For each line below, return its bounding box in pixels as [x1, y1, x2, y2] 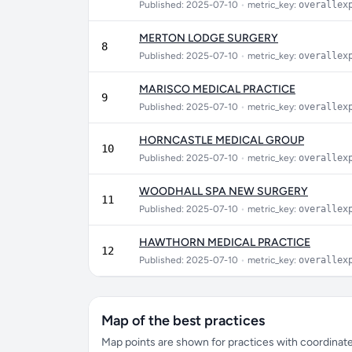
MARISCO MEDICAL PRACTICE [139, 82, 295, 96]
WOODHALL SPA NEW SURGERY [139, 185, 308, 198]
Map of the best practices [101, 312, 265, 329]
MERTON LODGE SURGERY [139, 31, 278, 45]
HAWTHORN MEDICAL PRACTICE [139, 236, 310, 249]
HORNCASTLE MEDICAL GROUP [139, 134, 304, 147]
